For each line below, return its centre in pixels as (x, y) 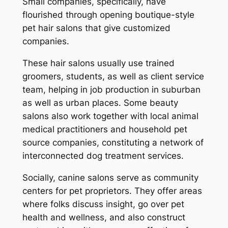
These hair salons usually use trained (98, 63)
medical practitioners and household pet (105, 129)
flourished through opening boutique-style (108, 15)
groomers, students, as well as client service (113, 76)
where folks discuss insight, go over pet (103, 204)
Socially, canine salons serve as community (110, 177)
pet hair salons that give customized (96, 28)
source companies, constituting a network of (113, 142)
